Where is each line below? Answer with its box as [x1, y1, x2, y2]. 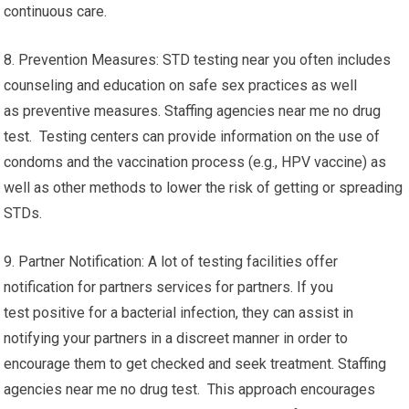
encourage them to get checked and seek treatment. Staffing [4, 355, 387, 372]
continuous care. [4, 3, 108, 20]
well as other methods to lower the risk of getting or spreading [4, 179, 404, 196]
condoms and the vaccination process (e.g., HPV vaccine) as [4, 153, 387, 171]
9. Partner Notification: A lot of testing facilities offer [4, 253, 339, 270]
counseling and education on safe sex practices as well [4, 77, 358, 94]
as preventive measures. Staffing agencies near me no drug [4, 102, 382, 120]
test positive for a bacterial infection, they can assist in [4, 304, 354, 321]
